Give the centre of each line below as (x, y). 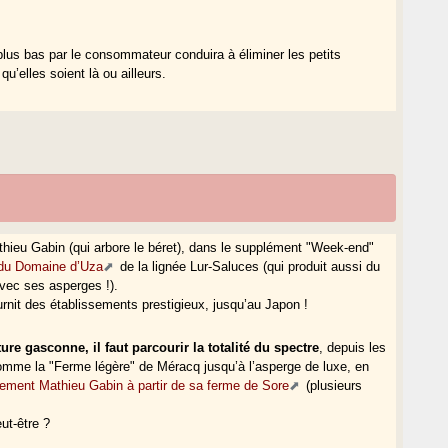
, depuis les (353, 347)
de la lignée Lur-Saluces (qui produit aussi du (248, 266)
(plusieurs (332, 385)
